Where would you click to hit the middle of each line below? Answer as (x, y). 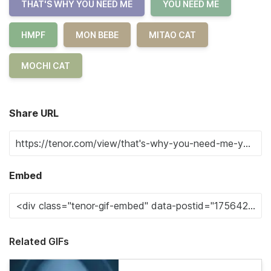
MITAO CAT (172, 35)
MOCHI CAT (46, 66)
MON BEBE (97, 35)
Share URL (34, 113)
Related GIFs (39, 242)
